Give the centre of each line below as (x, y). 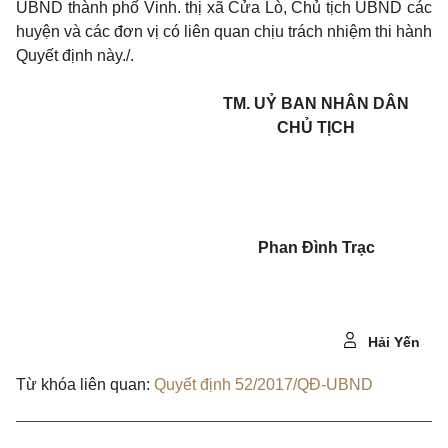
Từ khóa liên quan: (83, 384)
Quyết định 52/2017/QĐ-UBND (263, 384)
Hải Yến (392, 342)
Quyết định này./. (75, 55)
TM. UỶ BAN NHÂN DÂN (316, 103)
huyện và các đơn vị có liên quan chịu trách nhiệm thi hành (224, 31)
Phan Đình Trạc (316, 247)
